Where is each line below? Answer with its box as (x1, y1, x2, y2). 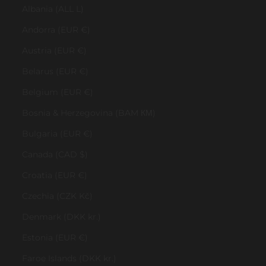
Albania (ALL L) (22, 4, 84, 15)
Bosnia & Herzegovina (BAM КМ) (22, 107, 156, 119)
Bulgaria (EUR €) (22, 128, 93, 140)
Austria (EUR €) (22, 45, 87, 56)
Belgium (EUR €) (22, 87, 93, 98)
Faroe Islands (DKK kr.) (22, 253, 116, 264)
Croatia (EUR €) (22, 170, 87, 181)
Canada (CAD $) (22, 149, 88, 160)
